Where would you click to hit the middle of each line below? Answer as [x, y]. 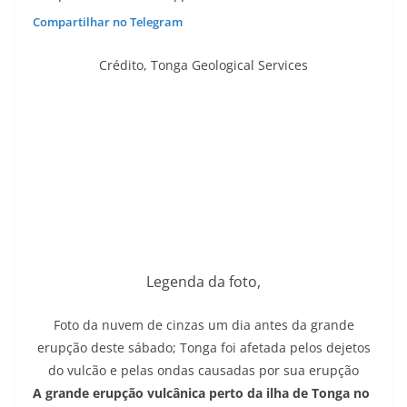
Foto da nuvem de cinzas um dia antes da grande [203, 324]
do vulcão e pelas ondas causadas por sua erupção [203, 370]
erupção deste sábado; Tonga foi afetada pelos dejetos [203, 347]
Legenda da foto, [203, 281]
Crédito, [125, 65]
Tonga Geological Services [229, 65]
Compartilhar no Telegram [108, 22]
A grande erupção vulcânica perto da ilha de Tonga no [201, 392]
